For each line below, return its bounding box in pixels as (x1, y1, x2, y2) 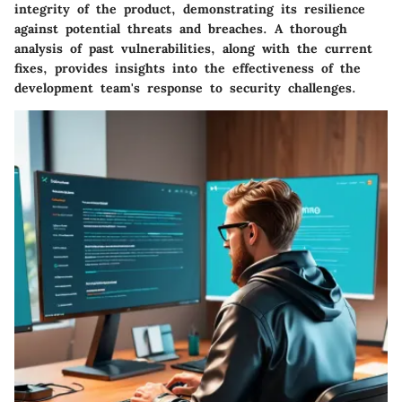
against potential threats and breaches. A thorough (14, 20, 347, 37)
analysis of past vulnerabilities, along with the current (14, 39, 372, 57)
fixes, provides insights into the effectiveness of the (14, 59, 361, 76)
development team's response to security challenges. (14, 79, 356, 96)
